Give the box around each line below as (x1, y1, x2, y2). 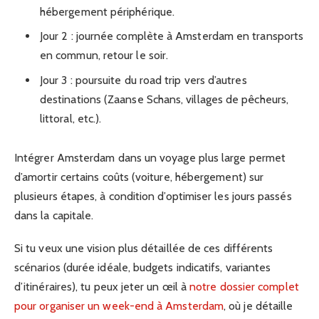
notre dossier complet (189, 279, 299, 293)
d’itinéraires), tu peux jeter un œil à (14, 279, 190, 293)
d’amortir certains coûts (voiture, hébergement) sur (14, 169, 264, 184)
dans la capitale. (14, 208, 94, 222)
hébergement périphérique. (40, 5, 175, 19)
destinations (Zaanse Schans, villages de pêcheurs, (40, 92, 288, 106)
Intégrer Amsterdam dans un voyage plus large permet (14, 150, 286, 164)
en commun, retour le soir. (40, 48, 169, 63)
